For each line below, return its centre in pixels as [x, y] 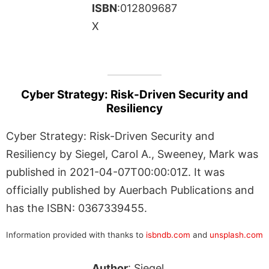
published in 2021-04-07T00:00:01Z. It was [115, 172]
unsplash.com [236, 234]
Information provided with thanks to [76, 234]
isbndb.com [168, 234]
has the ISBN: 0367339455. [77, 208]
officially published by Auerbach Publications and [130, 190]
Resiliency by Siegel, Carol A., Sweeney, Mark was [132, 154]
